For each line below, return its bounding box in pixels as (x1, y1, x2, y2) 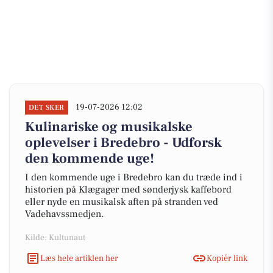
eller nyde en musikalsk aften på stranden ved (25, 196, 218, 208)
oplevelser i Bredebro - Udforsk (25, 134, 222, 151)
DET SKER (29, 103, 65, 112)
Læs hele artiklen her (40, 252, 118, 264)
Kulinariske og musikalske (25, 118, 193, 135)
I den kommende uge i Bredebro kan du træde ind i (25, 171, 243, 183)
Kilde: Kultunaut (25, 232, 85, 243)
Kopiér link (207, 252, 247, 264)
